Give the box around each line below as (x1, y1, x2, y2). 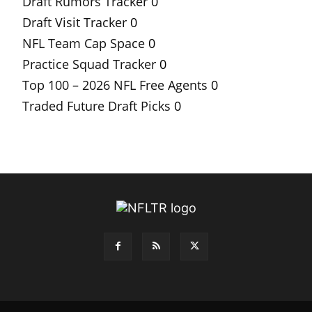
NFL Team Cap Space (22, 35, 145, 52)
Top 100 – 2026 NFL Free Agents (22, 77, 208, 94)
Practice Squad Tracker (22, 56, 156, 73)
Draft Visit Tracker (22, 14, 127, 31)
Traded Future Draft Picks (22, 97, 171, 115)
